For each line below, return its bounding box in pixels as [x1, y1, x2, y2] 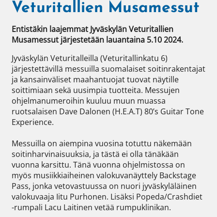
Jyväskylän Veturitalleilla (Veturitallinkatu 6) [12, 53, 168, 64]
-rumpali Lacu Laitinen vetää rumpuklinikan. [12, 202, 175, 213]
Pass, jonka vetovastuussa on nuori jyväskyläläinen [12, 181, 197, 192]
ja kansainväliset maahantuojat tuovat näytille [12, 74, 179, 85]
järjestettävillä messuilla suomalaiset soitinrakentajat [12, 63, 205, 75]
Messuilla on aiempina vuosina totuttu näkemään [12, 138, 192, 149]
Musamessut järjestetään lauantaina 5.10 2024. [12, 34, 189, 46]
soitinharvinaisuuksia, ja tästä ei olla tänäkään [12, 149, 179, 160]
